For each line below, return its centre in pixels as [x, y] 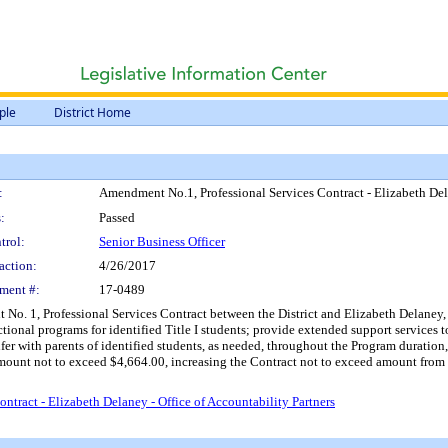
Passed [117, 217]
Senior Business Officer [162, 241]
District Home [92, 112]
